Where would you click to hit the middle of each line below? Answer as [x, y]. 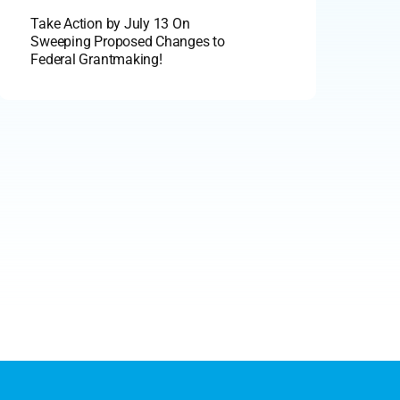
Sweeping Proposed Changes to [128, 41]
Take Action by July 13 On [110, 23]
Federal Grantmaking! [96, 59]
